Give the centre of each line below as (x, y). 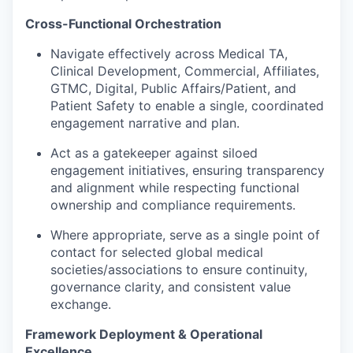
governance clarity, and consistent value (171, 286)
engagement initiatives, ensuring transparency (188, 170)
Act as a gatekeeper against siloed (154, 152)
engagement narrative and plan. (145, 123)
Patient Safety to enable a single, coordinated (187, 105)
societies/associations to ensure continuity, (179, 269)
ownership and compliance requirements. (173, 204)
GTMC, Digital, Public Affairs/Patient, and (173, 88)
